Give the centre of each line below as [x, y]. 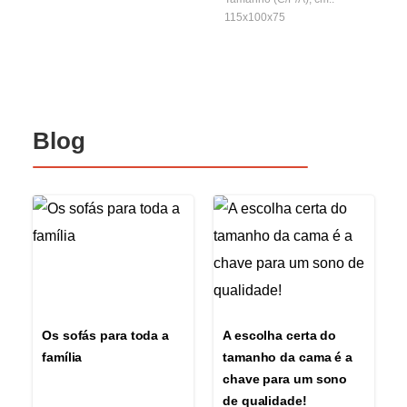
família [62, 357]
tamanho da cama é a [288, 357]
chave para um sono [285, 379]
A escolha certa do [280, 336]
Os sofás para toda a [105, 336]
